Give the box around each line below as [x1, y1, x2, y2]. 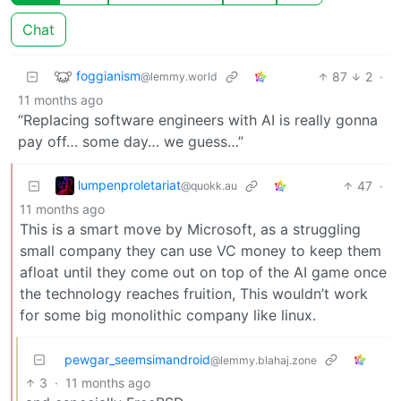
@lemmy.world [141, 69, 218, 83]
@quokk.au [181, 178, 237, 192]
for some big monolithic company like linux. [20, 305, 316, 324]
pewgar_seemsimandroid [64, 351, 210, 367]
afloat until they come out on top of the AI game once [20, 262, 387, 281]
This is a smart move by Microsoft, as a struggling [20, 219, 361, 238]
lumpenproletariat [78, 176, 181, 192]
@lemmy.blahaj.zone [210, 353, 317, 367]
